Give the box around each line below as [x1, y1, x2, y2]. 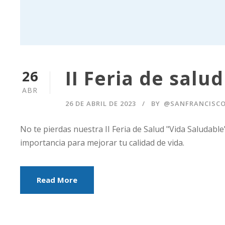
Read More [37, 174, 77, 185]
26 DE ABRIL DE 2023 [65, 98, 136, 108]
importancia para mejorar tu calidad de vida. [20, 137, 184, 148]
